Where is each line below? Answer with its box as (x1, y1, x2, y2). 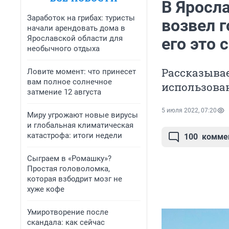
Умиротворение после (27, 208, 108, 217)
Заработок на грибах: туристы (27, 13, 135, 22)
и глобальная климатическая (27, 121, 133, 130)
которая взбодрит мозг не (27, 174, 122, 184)
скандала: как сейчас (27, 218, 105, 227)
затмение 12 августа (27, 87, 101, 97)
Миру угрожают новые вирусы (27, 110, 138, 120)
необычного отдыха (27, 44, 100, 53)
